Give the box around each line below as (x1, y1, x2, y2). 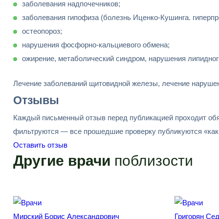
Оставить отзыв (13, 140, 67, 149)
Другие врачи (13, 152, 110, 169)
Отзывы (13, 94, 59, 107)
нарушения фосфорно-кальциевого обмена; (22, 41, 170, 49)
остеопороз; (22, 27, 62, 35)
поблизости (110, 152, 193, 169)
